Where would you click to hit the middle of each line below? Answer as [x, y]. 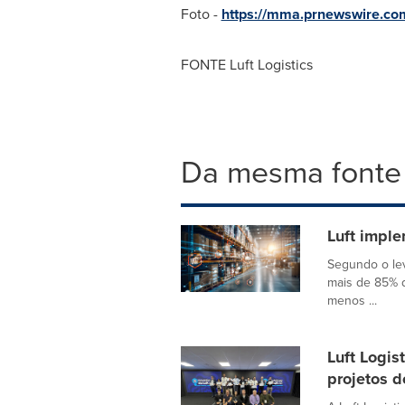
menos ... [352, 301]
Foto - [201, 14]
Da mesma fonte [291, 172]
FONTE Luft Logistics [246, 65]
